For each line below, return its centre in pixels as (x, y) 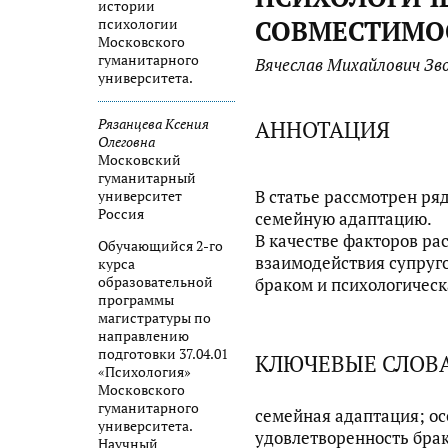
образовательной (155, 281)
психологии (138, 24)
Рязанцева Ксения (153, 124)
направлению (143, 335)
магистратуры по (154, 317)
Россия (121, 214)
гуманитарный (147, 178)
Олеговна (126, 142)
